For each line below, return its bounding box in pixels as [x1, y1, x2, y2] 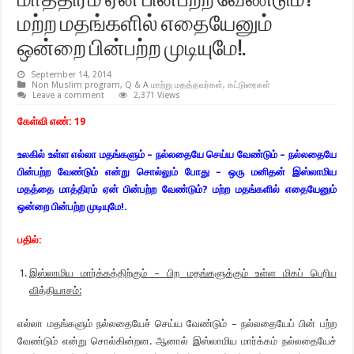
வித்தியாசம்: [29, 284, 82, 296]
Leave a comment [32, 90, 105, 100]
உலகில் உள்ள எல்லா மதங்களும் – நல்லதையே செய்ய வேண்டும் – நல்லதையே [17, 149, 337, 160]
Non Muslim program [32, 80, 121, 90]
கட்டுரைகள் [228, 80, 271, 90]
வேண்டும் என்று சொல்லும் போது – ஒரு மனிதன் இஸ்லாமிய [58, 166, 337, 178]
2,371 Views [134, 90, 181, 100]
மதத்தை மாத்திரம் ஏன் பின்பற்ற [17, 183, 157, 195]
